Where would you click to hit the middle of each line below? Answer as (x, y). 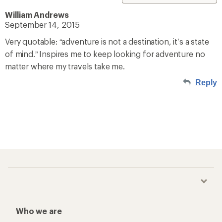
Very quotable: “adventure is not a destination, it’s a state (107, 41)
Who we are (39, 211)
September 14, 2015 (42, 25)
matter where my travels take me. (65, 66)
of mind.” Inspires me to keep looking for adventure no (105, 54)
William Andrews (37, 15)
